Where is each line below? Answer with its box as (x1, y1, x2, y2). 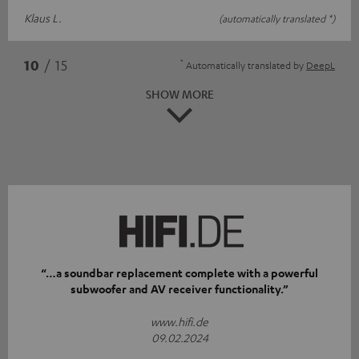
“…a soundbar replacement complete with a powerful (41, 264, 318, 280)
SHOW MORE (145, 87, 214, 102)
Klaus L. (24, 10, 62, 26)
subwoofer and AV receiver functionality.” (71, 280, 288, 296)
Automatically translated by (184, 58, 306, 72)
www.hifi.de (151, 313, 208, 329)
